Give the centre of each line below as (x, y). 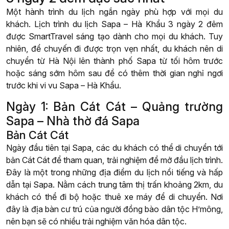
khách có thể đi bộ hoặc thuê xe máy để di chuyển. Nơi (114, 197)
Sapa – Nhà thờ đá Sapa (73, 121)
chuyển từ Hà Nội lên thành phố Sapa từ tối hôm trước (114, 61)
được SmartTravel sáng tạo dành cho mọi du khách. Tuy (114, 37)
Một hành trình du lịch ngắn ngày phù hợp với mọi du (114, 12)
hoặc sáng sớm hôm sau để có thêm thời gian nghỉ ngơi (114, 73)
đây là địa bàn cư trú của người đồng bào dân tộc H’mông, (114, 209)
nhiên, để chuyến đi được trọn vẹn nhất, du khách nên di (114, 49)
